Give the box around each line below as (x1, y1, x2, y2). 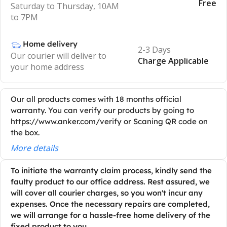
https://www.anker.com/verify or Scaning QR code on (11, 116, 208, 126)
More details (11, 142, 58, 154)
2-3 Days (138, 44, 171, 55)
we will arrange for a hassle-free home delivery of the (11, 210, 210, 220)
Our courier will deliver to (11, 50, 106, 61)
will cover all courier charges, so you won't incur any (11, 187, 203, 198)
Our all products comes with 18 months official (11, 94, 181, 104)
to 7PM (11, 11, 38, 23)
